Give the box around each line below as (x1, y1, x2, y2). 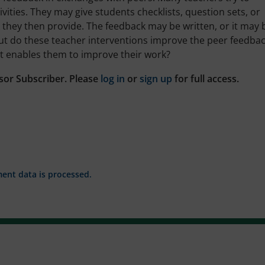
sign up (140, 72, 172, 85)
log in (101, 72, 125, 85)
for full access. (172, 72, 239, 85)
